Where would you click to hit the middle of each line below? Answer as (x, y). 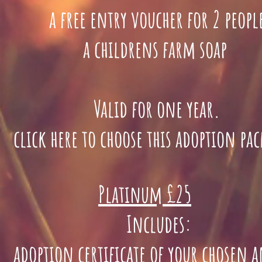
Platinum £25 (145, 194)
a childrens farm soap (145, 49)
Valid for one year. (145, 109)
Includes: (145, 224)
